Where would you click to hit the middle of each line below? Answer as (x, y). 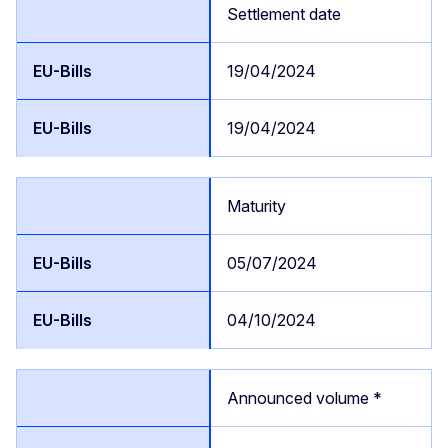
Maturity (256, 205)
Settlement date (284, 13)
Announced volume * (304, 397)
